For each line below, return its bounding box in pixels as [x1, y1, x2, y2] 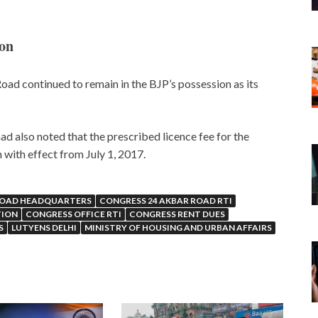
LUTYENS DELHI [11, 222, 77, 234]
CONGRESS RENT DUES [129, 209, 225, 220]
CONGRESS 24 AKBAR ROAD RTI [99, 195, 232, 207]
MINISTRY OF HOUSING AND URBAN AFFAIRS [84, 222, 272, 234]
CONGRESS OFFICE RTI [26, 209, 121, 220]
